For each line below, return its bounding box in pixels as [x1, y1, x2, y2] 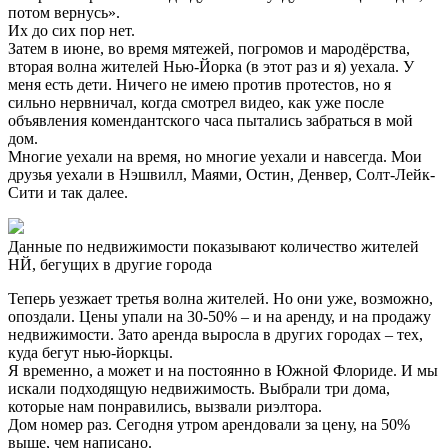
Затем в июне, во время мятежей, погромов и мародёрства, [8, 40, 410, 58]
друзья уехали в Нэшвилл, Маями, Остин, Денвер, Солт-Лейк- [8, 166, 435, 184]
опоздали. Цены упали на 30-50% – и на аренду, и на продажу [8, 308, 431, 326]
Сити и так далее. [8, 184, 128, 202]
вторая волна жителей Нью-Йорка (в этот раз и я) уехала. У [8, 58, 414, 76]
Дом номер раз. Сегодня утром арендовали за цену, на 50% [8, 416, 410, 434]
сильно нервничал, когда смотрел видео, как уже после [8, 94, 384, 112]
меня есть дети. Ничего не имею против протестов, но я [8, 76, 391, 94]
